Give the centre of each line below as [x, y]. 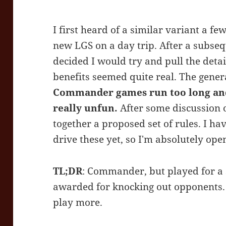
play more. [78, 203]
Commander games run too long [132, 93]
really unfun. [86, 108]
